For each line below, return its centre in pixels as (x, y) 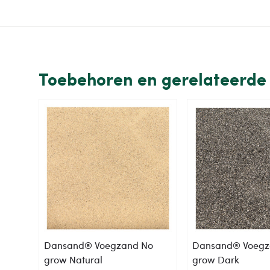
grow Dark (216, 260)
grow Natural (73, 260)
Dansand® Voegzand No (99, 245)
